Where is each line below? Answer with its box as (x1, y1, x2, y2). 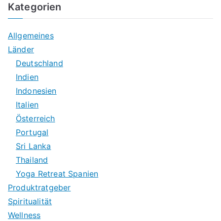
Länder (8, 44, 34, 54)
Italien (16, 99, 39, 110)
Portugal (16, 127, 49, 137)
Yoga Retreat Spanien (16, 168, 99, 179)
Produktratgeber (8, 182, 71, 192)
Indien (16, 72, 38, 82)
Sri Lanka (16, 141, 51, 151)
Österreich (16, 113, 55, 123)
